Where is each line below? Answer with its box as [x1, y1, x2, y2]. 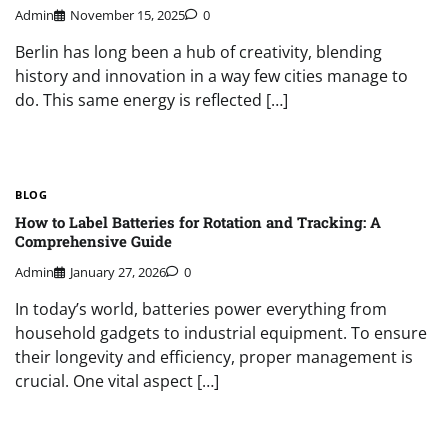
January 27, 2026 [70, 263, 166, 282]
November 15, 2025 [70, 6, 185, 25]
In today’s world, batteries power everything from [15, 298, 387, 321]
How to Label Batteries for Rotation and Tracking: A [15, 211, 381, 232]
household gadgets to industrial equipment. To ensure [15, 322, 427, 345]
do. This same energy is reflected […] [15, 89, 288, 112]
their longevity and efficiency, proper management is [15, 346, 413, 369]
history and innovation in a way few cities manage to [15, 65, 408, 88]
